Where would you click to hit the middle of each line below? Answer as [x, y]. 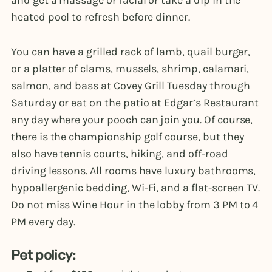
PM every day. [45, 222]
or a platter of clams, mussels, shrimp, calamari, [130, 69]
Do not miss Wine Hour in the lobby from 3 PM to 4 [135, 205]
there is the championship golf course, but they [127, 137]
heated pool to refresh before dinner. [102, 17]
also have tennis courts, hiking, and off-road [120, 154]
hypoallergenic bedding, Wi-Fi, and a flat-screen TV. [136, 188]
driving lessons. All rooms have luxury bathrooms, [134, 171]
